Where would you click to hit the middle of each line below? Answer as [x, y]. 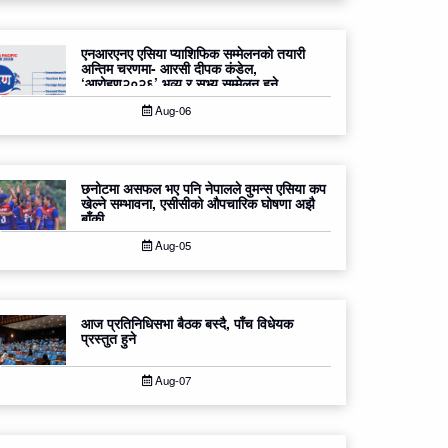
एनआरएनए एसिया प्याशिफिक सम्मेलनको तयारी [193, 53]
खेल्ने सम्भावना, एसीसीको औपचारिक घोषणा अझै [198, 203]
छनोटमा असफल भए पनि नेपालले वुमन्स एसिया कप [203, 188]
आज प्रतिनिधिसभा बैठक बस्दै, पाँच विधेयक [187, 323]
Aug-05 [171, 245]
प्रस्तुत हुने [108, 338]
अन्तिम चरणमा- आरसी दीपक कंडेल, [169, 68]
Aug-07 [171, 380]
